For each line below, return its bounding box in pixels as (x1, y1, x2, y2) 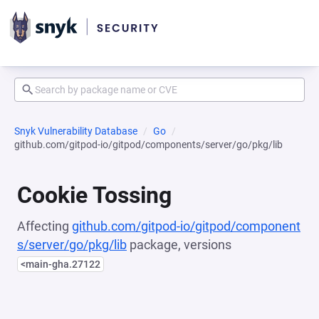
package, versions (127, 237, 231, 252)
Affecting (17, 219, 72, 234)
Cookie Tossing (17, 182, 172, 209)
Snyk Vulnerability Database (14, 125, 137, 137)
